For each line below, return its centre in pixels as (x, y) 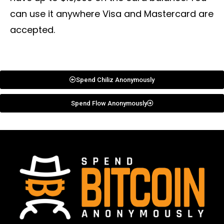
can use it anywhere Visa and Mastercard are (112, 14)
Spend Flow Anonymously (109, 103)
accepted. (32, 30)
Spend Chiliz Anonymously (115, 80)
